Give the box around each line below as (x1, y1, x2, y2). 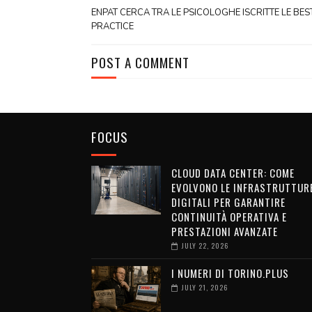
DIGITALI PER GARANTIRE (171, 194, 286, 210)
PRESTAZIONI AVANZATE (171, 223, 278, 239)
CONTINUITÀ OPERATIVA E (171, 208, 287, 224)
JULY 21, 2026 (181, 281, 228, 292)
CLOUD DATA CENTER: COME (171, 164, 295, 180)
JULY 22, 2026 (181, 240, 228, 251)
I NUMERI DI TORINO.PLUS (171, 265, 289, 281)
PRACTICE (91, 19, 134, 33)
